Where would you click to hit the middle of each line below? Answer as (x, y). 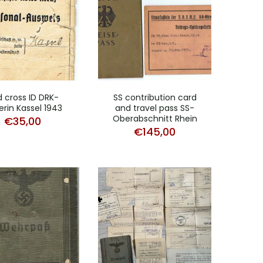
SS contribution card (155, 97)
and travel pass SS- (155, 108)
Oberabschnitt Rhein (155, 118)
